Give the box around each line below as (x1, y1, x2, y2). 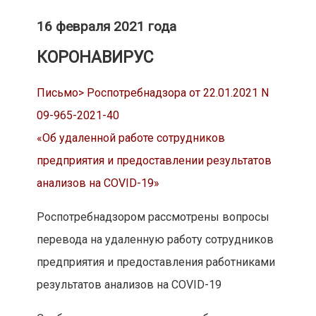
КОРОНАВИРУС (36, 48, 154, 68)
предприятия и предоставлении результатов (36, 154, 272, 168)
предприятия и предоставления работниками (36, 255, 275, 269)
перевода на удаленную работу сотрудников (36, 233, 274, 247)
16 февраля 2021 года (36, 18, 176, 35)
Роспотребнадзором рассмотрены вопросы (36, 210, 269, 224)
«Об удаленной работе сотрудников (36, 131, 225, 145)
